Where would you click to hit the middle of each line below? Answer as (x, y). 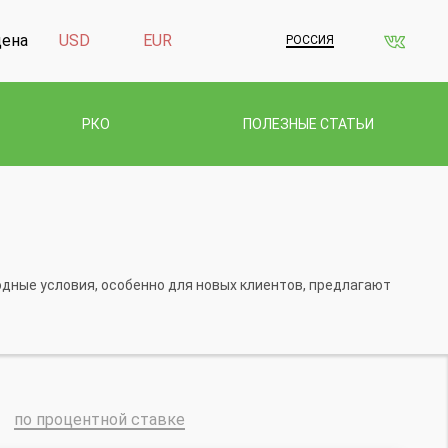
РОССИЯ (309, 40)
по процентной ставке (99, 419)
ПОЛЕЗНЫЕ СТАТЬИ (308, 123)
